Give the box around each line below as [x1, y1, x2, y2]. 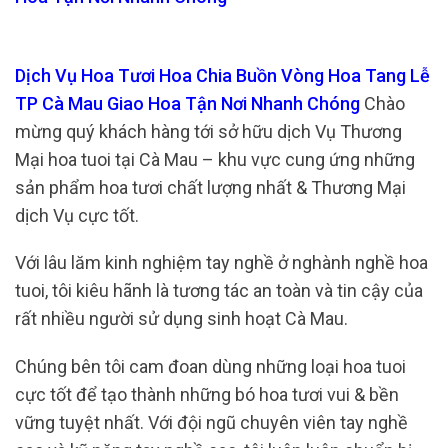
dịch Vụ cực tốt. [15, 204, 143, 226]
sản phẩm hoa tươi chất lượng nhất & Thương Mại [15, 176, 406, 198]
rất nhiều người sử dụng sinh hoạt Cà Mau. [15, 308, 348, 330]
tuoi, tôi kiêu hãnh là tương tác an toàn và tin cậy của [15, 280, 423, 302]
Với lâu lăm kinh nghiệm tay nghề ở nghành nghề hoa [15, 252, 428, 274]
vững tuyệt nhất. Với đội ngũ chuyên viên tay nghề [15, 411, 408, 433]
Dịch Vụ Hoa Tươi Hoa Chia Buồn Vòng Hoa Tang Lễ [15, 64, 430, 86]
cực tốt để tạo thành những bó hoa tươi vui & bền [15, 383, 399, 405]
